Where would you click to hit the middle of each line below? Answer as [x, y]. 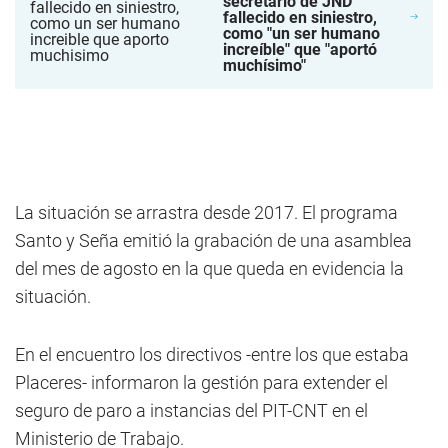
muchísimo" [264, 65]
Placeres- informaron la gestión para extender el [201, 382]
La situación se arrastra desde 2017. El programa [206, 212]
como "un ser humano [301, 33]
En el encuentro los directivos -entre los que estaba [212, 354]
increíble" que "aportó [299, 49]
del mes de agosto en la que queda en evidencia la [209, 268]
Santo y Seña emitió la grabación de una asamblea [213, 240]
